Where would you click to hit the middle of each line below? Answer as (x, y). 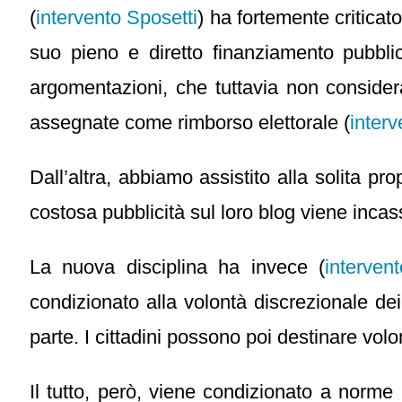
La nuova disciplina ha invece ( (178, 267)
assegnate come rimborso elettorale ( (190, 123)
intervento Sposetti (117, 18)
